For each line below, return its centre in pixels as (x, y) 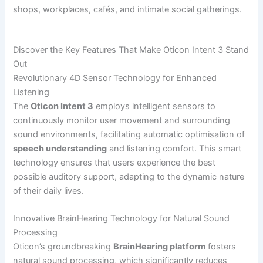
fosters (221, 247)
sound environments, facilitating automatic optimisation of (129, 134)
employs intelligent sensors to (155, 106)
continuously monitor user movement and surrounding (122, 120)
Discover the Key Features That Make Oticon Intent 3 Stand (131, 50)
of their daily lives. (49, 190)
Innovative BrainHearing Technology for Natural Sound (122, 219)
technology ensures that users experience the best (114, 162)
